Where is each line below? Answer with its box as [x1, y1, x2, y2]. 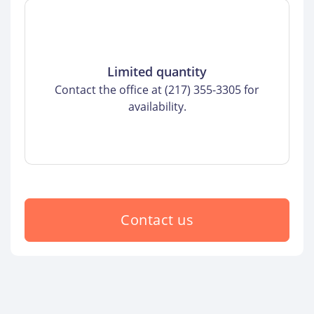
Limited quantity [107, 63, 207, 81]
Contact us [121, 210, 193, 230]
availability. [128, 99, 186, 115]
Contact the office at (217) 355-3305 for [55, 82, 259, 98]
